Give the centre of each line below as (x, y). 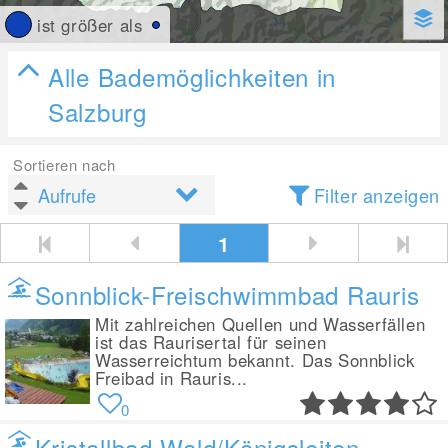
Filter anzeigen (376, 195)
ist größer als (90, 24)
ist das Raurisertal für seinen (211, 342)
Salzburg (97, 111)
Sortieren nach (64, 164)
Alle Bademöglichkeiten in (192, 76)
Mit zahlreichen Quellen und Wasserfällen (260, 324)
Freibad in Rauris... (172, 378)
